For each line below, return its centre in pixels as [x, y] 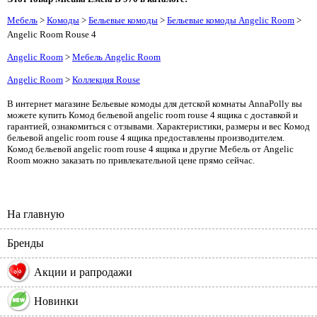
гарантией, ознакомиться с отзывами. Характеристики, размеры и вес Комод [158, 126]
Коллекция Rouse [106, 80]
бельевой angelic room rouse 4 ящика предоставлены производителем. [146, 138]
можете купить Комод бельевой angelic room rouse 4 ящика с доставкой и [152, 115]
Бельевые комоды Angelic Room [231, 20]
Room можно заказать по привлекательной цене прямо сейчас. [131, 160]
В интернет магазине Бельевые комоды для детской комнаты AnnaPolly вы [155, 104]
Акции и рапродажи [86, 272]
